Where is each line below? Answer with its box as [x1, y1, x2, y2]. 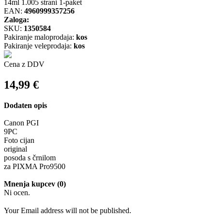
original [4, 145, 27, 154]
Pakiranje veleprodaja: [4, 42, 74, 50]
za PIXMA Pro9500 [4, 162, 65, 171]
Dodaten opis [4, 101, 47, 110]
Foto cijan [4, 136, 34, 145]
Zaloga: [4, 15, 29, 24]
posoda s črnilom [4, 154, 56, 162]
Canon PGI [4, 119, 39, 127]
